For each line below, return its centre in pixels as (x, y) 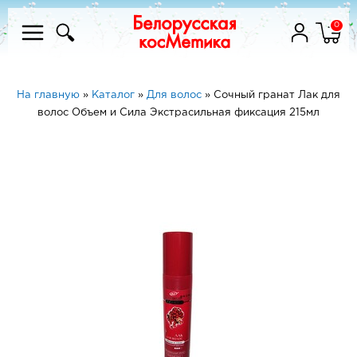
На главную (48, 95)
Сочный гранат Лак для (277, 95)
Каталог (113, 95)
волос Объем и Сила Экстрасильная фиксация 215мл (178, 113)
